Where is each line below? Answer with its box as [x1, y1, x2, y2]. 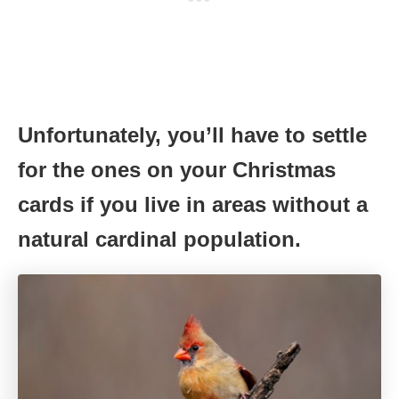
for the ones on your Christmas [18, 158, 336, 183]
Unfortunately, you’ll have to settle [18, 123, 367, 148]
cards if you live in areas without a [18, 192, 368, 217]
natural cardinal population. [18, 227, 301, 252]
